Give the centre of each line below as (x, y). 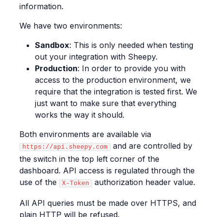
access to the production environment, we (113, 80)
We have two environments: (71, 25)
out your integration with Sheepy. (96, 56)
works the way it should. (80, 115)
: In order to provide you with (132, 68)
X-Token (76, 183)
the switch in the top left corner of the (89, 159)
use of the (39, 182)
